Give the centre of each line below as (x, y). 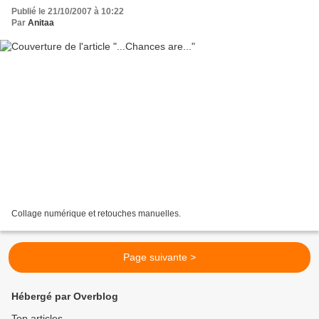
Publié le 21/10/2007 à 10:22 (68, 12)
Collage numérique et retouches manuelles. (96, 213)
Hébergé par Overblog (65, 296)
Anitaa (41, 23)
